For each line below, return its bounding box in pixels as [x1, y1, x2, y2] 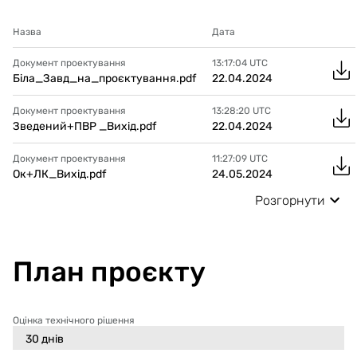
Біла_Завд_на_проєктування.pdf [13, 72, 196, 85]
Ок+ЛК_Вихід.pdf [13, 167, 106, 181]
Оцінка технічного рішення [13, 315, 135, 326]
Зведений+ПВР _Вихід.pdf [13, 120, 156, 133]
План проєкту [13, 255, 206, 288]
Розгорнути [255, 192, 325, 208]
